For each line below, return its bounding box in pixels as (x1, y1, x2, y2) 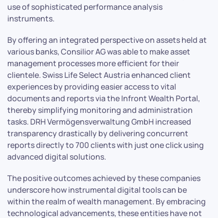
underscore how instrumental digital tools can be (7, 184, 187, 195)
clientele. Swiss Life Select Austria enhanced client (7, 69, 191, 80)
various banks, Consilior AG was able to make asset (7, 46, 190, 57)
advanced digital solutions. (7, 151, 106, 162)
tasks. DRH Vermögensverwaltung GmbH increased (7, 116, 191, 127)
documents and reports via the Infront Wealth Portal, (7, 92, 200, 104)
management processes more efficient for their (7, 57, 179, 69)
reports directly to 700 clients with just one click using (7, 139, 204, 150)
